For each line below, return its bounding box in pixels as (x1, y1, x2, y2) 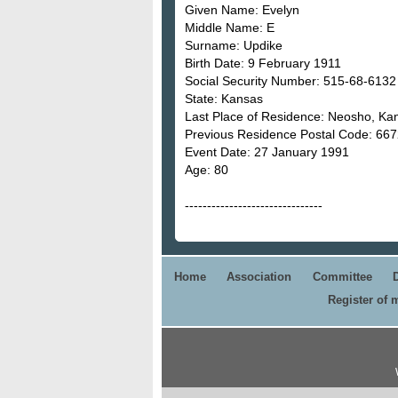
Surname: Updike (185, 37, 283, 52)
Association (227, 269, 292, 283)
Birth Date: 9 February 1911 (185, 55, 341, 70)
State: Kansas (185, 91, 263, 106)
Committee (312, 269, 372, 283)
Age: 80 (185, 162, 228, 177)
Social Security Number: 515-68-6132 (185, 73, 396, 88)
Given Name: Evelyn (185, 2, 299, 17)
